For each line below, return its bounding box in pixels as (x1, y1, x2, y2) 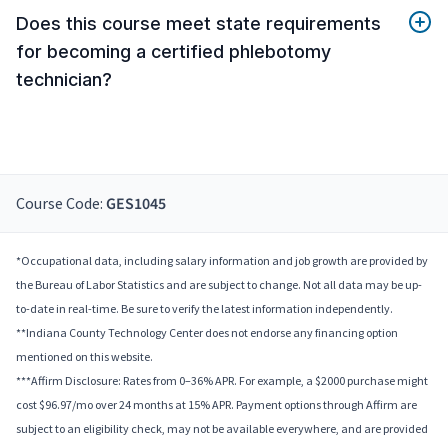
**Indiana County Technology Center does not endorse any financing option (16, 324, 398, 340)
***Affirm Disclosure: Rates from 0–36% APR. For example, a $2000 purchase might (16, 372, 428, 388)
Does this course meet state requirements (16, 12, 381, 34)
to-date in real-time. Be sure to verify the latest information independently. (16, 300, 393, 316)
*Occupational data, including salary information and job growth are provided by (16, 252, 428, 268)
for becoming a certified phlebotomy (16, 40, 331, 62)
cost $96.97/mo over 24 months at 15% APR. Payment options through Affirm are (16, 396, 417, 412)
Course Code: (16, 192, 106, 213)
